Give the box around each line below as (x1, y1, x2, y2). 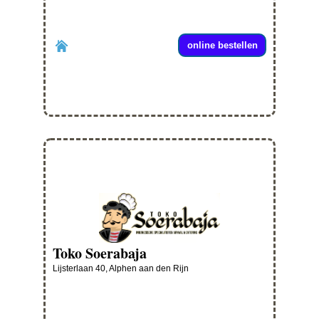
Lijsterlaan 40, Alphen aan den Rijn (53, 263, 189, 274)
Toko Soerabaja (53, 243, 147, 264)
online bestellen (187, 40, 258, 51)
